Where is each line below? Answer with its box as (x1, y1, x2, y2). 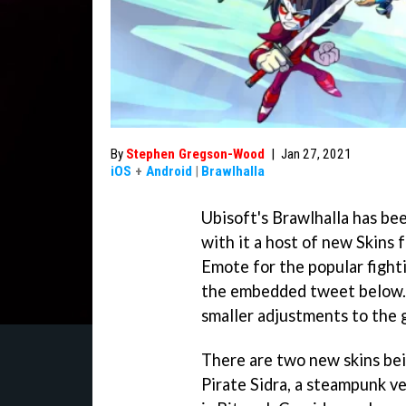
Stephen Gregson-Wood (126, 146, 265, 162)
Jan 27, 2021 (281, 146, 352, 162)
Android (146, 163, 192, 179)
